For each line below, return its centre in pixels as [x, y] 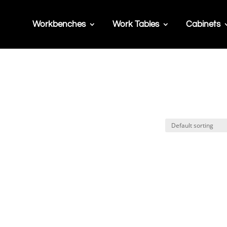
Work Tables [136, 24]
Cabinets [203, 24]
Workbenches [59, 24]
